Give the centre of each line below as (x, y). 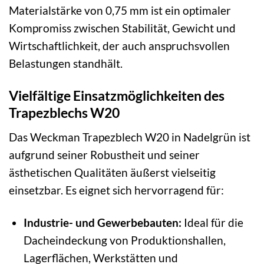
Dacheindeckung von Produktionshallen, (124, 240)
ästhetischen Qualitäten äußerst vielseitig (112, 172)
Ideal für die (212, 222)
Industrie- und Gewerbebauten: (102, 222)
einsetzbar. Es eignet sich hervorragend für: (116, 190)
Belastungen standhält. (66, 64)
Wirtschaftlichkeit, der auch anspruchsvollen (119, 46)
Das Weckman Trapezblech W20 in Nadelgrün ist (130, 137)
